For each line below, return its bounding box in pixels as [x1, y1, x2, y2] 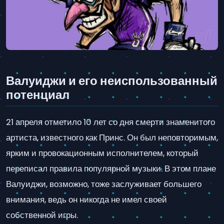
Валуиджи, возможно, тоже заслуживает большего [6, 177, 201, 190]
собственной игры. [6, 208, 78, 221]
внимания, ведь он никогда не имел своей [6, 193, 167, 205]
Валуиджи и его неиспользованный [6, 72, 217, 89]
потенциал [6, 86, 69, 103]
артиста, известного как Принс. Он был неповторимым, [6, 131, 218, 143]
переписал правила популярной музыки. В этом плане [6, 162, 216, 174]
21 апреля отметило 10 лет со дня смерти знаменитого [6, 115, 215, 128]
